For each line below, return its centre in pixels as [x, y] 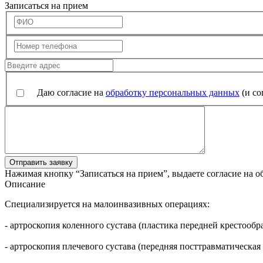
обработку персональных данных [172, 93]
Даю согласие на [71, 93]
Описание [25, 184]
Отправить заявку [41, 163]
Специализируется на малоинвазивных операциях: [107, 204]
